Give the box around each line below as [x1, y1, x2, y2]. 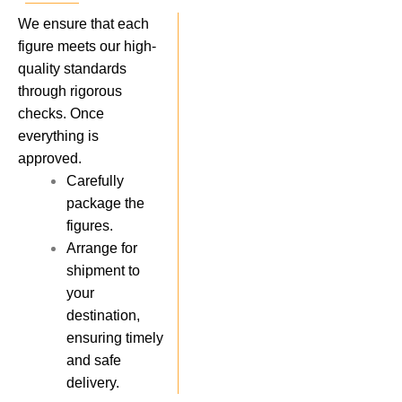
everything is [18, 128, 99, 144]
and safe [66, 353, 122, 369]
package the [66, 196, 145, 212]
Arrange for [66, 240, 138, 257]
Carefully [66, 173, 125, 189]
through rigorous [18, 83, 122, 100]
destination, [66, 308, 141, 324]
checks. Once [18, 106, 104, 122]
